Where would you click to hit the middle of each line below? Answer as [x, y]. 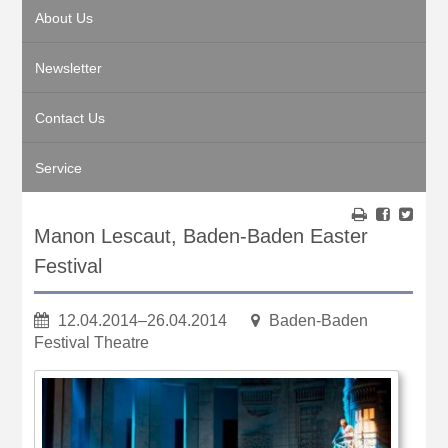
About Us [64, 18]
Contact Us [70, 118]
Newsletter [69, 68]
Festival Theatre [92, 343]
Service [59, 168]
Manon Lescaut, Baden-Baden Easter [201, 235]
